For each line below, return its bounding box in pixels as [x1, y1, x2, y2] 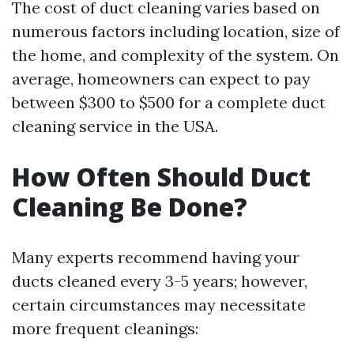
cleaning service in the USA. [12, 116, 218, 137]
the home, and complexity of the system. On [12, 45, 339, 66]
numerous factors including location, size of [12, 21, 340, 42]
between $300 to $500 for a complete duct [12, 92, 326, 113]
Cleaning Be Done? [12, 190, 247, 224]
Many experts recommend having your [12, 247, 299, 268]
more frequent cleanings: [12, 318, 198, 339]
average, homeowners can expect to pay [12, 69, 311, 89]
